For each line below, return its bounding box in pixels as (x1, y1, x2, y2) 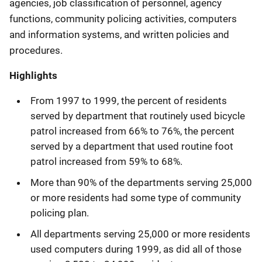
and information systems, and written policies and (9, 28, 229, 40)
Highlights (9, 69, 57, 81)
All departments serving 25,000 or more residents (30, 227, 250, 240)
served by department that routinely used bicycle (30, 109, 245, 122)
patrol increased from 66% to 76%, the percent (30, 125, 235, 137)
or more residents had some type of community (30, 191, 241, 204)
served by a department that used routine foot (30, 140, 233, 152)
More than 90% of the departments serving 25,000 (30, 176, 252, 188)
